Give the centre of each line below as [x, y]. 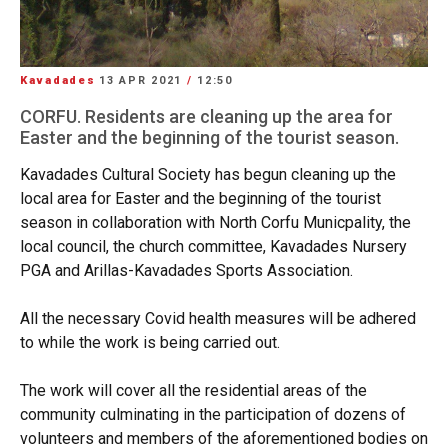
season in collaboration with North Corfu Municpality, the [215, 222]
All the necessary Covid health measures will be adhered [218, 318]
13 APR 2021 [143, 80]
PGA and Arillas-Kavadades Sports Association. [186, 270]
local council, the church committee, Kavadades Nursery [213, 246]
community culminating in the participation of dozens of [213, 414]
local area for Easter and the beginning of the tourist [200, 198]
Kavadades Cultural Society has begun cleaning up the [208, 174]
